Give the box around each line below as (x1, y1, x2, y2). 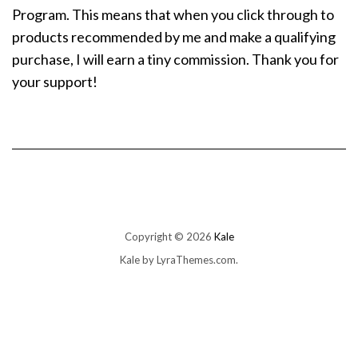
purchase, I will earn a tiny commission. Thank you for (12, 50, 339, 69)
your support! (12, 73, 97, 91)
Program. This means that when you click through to (12, 6, 334, 24)
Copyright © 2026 (124, 230, 214, 244)
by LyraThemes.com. (140, 253, 238, 267)
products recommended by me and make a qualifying (12, 28, 336, 46)
